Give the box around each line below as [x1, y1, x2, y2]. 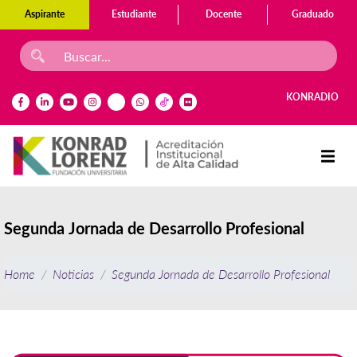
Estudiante [112, 8, 156, 20]
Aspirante [25, 8, 65, 20]
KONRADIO [286, 91, 339, 104]
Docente [205, 8, 241, 20]
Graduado [291, 8, 334, 20]
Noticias [53, 265, 94, 281]
